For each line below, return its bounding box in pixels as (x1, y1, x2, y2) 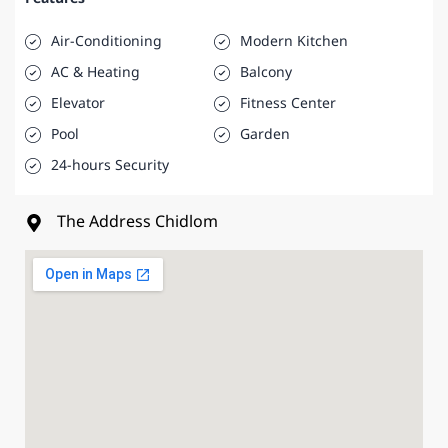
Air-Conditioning (51, 31, 162, 53)
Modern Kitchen (239, 31, 348, 53)
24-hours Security (51, 155, 169, 177)
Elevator (51, 93, 105, 115)
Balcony (239, 62, 292, 84)
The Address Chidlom (57, 210, 218, 235)
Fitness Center (239, 93, 336, 115)
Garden (239, 124, 290, 146)
